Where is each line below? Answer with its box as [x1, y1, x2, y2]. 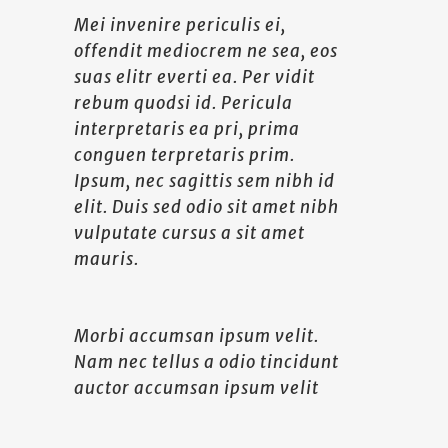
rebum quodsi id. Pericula [74, 92, 293, 114]
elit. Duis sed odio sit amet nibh [74, 196, 339, 218]
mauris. [74, 248, 139, 270]
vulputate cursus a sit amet [74, 222, 305, 244]
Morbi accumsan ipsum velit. [74, 325, 319, 347]
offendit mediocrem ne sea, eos [74, 40, 338, 62]
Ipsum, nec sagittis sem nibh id [74, 170, 335, 192]
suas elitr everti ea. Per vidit [74, 66, 315, 88]
